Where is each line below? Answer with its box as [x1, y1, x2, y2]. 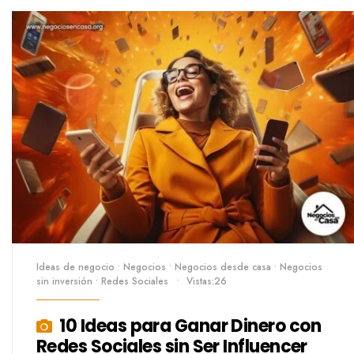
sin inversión [36, 273, 92, 288]
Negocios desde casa [175, 259, 271, 274]
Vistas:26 [186, 273, 227, 288]
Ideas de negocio [36, 259, 115, 274]
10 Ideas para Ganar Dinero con [59, 313, 321, 338]
